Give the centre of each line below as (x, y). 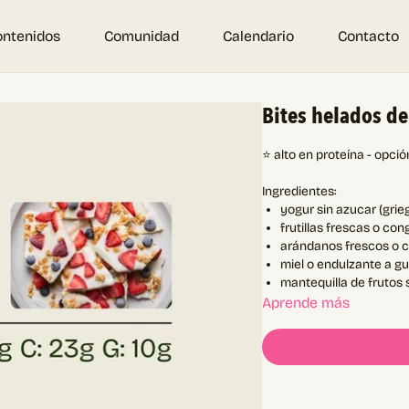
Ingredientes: (300, 191)
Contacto (368, 36)
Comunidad (142, 36)
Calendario (258, 36)
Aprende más (306, 303)
